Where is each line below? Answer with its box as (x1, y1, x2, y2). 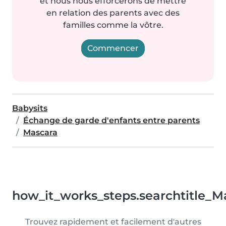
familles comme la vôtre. (63, 20, 163, 30)
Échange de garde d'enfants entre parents (23, 116, 200, 125)
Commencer (87, 43, 139, 53)
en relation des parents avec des (46, 8, 180, 18)
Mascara (23, 128, 58, 137)
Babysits (12, 103, 47, 113)
